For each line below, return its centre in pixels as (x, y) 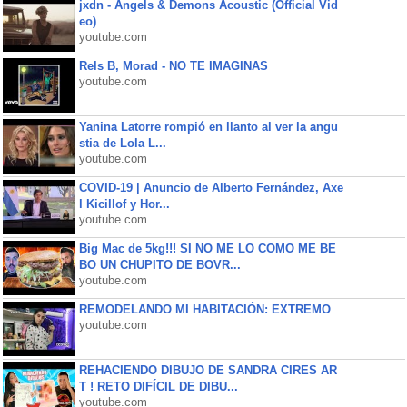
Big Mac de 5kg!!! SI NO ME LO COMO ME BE (207, 248)
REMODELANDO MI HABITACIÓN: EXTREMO (204, 309)
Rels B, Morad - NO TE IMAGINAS (173, 66)
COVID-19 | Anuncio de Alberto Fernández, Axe (211, 188)
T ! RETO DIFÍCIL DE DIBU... (158, 387)
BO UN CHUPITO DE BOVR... (159, 265)
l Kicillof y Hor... (124, 204)
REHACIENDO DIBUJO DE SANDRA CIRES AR (208, 370)
